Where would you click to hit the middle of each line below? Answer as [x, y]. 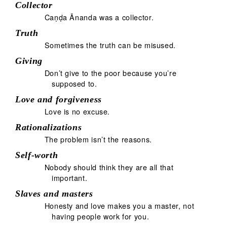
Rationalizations [49, 127]
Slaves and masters [54, 193]
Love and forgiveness [59, 99]
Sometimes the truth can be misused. [110, 45]
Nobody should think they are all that [109, 167]
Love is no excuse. [77, 111]
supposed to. [74, 83]
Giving [29, 61]
